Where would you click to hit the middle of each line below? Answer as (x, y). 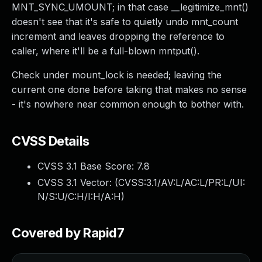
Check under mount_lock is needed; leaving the (117, 75)
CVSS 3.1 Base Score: (87, 166)
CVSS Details (51, 141)
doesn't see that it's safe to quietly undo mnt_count (125, 22)
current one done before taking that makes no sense (129, 89)
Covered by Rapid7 (68, 233)
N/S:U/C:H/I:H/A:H (79, 196)
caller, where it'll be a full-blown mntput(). (106, 51)
